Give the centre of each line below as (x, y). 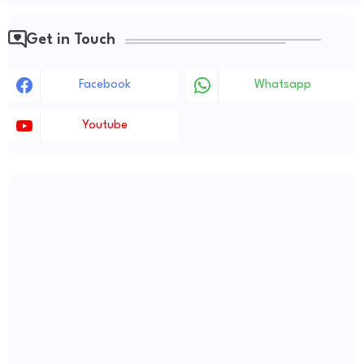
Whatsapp (282, 85)
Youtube (104, 126)
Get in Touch (71, 40)
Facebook (104, 85)
